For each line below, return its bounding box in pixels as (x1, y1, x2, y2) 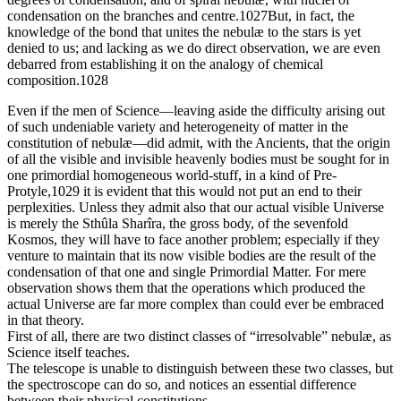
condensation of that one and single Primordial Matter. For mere (7, 264, 366, 280)
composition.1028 (7, 73, 108, 89)
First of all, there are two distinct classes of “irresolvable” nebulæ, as (7, 328, 391, 345)
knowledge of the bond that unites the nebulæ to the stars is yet (7, 24, 361, 40)
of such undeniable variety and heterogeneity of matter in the (7, 119, 348, 135)
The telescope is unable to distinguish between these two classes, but (7, 361, 393, 377)
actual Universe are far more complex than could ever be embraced (7, 296, 384, 312)
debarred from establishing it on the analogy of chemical (7, 56, 323, 73)
